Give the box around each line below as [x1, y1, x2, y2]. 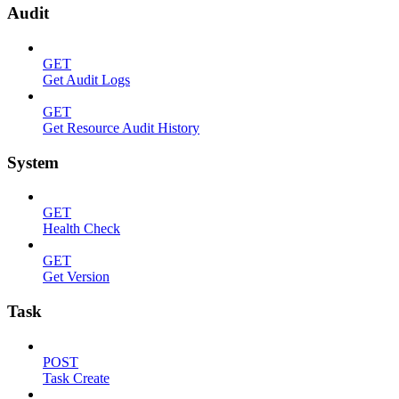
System [7, 152, 59, 172]
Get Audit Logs [43, 71, 130, 87]
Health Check [43, 221, 120, 237]
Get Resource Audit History [43, 119, 199, 135]
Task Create [43, 370, 110, 386]
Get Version [43, 269, 110, 285]
